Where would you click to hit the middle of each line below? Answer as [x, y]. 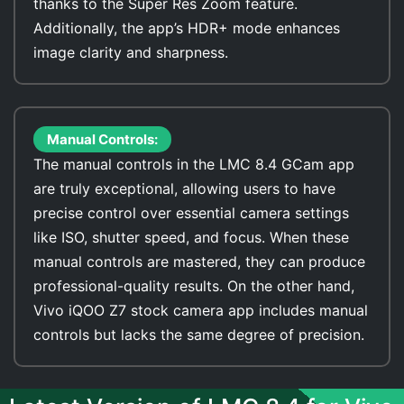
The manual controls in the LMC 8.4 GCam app [194, 164]
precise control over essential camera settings [191, 213]
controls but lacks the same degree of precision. [199, 335]
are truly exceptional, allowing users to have [184, 188]
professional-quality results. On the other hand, [194, 286]
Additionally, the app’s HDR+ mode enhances [187, 28]
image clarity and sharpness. [131, 52]
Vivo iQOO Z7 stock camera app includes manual [201, 310]
